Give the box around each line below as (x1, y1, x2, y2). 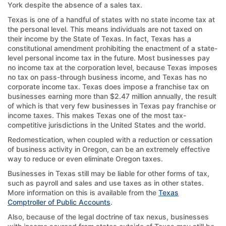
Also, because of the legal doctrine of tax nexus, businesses (8, 212, 209, 221)
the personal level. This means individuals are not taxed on (8, 24, 202, 33)
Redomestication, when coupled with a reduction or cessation (8, 135, 212, 144)
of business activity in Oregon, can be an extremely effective (8, 144, 210, 153)
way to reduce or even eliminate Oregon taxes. (8, 154, 163, 163)
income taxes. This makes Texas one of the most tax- (8, 110, 186, 120)
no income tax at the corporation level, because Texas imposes (8, 63, 217, 72)
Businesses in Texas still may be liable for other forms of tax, (8, 168, 209, 178)
